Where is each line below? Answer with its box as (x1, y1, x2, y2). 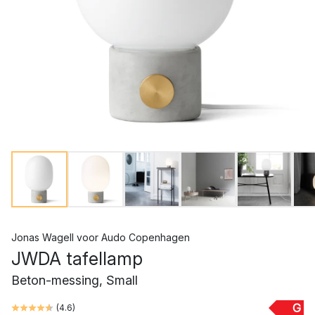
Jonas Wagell (11, 231, 74, 243)
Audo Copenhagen (101, 231, 190, 243)
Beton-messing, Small (11, 273, 138, 288)
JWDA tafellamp (11, 248, 143, 269)
